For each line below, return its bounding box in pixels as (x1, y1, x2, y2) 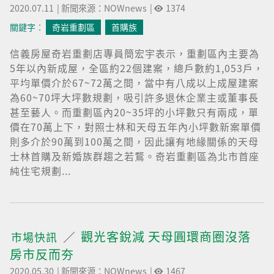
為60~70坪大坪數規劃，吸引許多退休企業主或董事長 (10, 90, 259, 105)
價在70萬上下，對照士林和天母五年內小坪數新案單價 (10, 119, 261, 134)
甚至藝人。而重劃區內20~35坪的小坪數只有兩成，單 (10, 105, 259, 119)
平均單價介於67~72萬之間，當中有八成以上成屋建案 (10, 75, 259, 90)
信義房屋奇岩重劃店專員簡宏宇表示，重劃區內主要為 (10, 46, 259, 61)
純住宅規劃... (10, 163, 71, 178)
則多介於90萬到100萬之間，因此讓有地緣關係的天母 (10, 134, 259, 149)
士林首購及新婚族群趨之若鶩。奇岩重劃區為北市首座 (10, 149, 259, 163)
